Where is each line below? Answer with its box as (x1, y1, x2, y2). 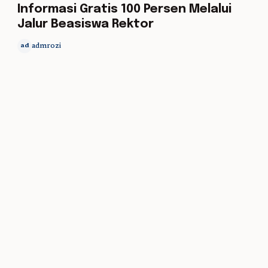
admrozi (32, 42, 62, 50)
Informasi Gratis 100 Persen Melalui (17, 3, 232, 16)
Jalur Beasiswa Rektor (17, 18, 154, 31)
